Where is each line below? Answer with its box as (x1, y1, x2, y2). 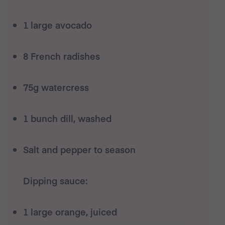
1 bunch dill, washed (23, 112, 112, 125)
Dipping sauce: (23, 174, 88, 187)
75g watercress (23, 81, 89, 93)
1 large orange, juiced (23, 205, 118, 218)
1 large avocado (23, 19, 92, 31)
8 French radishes (23, 50, 100, 62)
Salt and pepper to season (23, 143, 136, 156)
